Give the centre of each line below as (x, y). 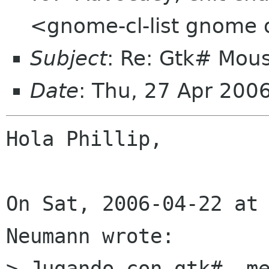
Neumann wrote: (90, 236)
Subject (68, 58)
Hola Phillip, (84, 139)
